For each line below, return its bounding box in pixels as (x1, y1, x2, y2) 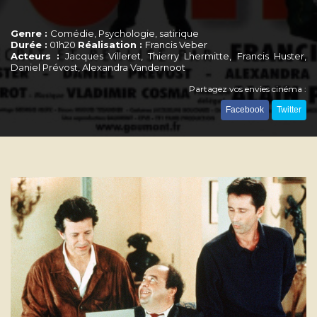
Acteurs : (11, 50, 60, 62)
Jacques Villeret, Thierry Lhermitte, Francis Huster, (59, 50, 307, 62)
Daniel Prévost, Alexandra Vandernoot (11, 62, 185, 74)
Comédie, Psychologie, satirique (50, 28, 199, 40)
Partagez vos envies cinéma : (189, 83, 306, 95)
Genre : (11, 28, 50, 40)
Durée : (11, 39, 47, 51)
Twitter (277, 105, 301, 115)
